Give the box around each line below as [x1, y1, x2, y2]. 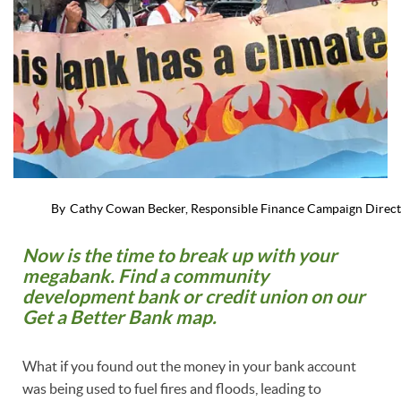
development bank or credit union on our [22, 286, 365, 308]
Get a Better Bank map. [22, 306, 217, 328]
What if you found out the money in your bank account [22, 357, 356, 374]
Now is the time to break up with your [22, 244, 337, 267]
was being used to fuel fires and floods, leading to [22, 380, 321, 397]
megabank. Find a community [22, 265, 269, 287]
